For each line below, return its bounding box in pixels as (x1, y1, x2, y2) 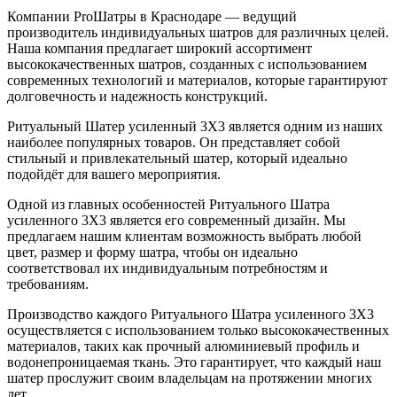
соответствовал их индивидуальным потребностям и (7, 261, 328, 276)
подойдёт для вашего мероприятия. (7, 167, 221, 183)
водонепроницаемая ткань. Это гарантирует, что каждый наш (7, 354, 381, 370)
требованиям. (7, 276, 89, 292)
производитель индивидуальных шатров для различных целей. (7, 25, 389, 41)
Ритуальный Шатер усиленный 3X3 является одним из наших (7, 119, 383, 135)
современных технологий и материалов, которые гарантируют (7, 73, 387, 89)
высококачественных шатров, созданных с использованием (7, 57, 367, 73)
